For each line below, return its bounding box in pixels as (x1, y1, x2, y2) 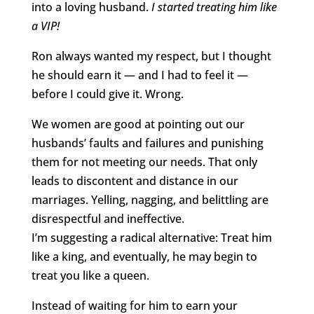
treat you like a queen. (31, 268, 149, 284)
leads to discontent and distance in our (31, 173, 238, 189)
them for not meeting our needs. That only (31, 154, 257, 170)
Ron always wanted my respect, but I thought (31, 48, 271, 64)
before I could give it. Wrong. (31, 86, 184, 102)
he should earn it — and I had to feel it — (31, 67, 248, 83)
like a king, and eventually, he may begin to (31, 249, 257, 265)
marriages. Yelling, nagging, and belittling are (31, 192, 268, 208)
